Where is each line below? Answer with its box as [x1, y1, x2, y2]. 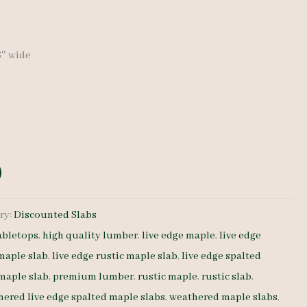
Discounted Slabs [14, 208, 97, 222]
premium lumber [53, 269, 134, 284]
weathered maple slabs [169, 290, 278, 304]
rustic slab [201, 269, 252, 284]
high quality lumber [42, 228, 138, 243]
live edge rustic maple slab [52, 249, 178, 263]
